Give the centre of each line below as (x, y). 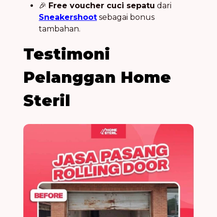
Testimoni (67, 54)
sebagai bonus (126, 17)
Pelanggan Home (97, 77)
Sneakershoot (68, 17)
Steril (47, 100)
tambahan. (60, 29)
